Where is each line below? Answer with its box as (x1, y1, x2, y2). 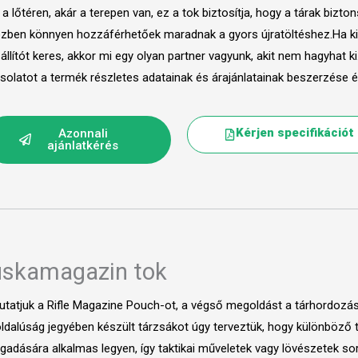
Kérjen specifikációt (236, 125, 355, 140)
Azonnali (58, 125, 108, 141)
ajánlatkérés (47, 137, 119, 153)
